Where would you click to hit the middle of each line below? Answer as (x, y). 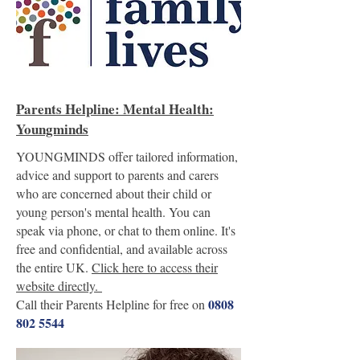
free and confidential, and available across (122, 249)
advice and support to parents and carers (117, 175)
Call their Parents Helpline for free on (112, 304)
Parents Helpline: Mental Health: (115, 109)
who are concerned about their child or (114, 193)
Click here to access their (155, 267)
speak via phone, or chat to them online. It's (126, 230)
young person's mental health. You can (113, 212)
